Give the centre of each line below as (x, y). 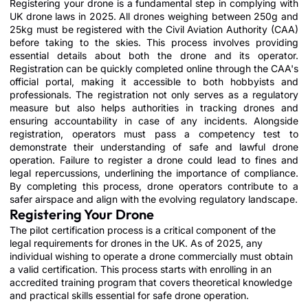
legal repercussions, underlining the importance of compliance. (154, 173)
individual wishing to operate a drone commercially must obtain (151, 256)
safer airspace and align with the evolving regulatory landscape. (154, 199)
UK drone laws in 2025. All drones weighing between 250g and (154, 16)
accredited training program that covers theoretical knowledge (151, 282)
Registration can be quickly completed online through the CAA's (154, 68)
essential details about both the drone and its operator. (154, 55)
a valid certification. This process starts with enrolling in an (141, 269)
